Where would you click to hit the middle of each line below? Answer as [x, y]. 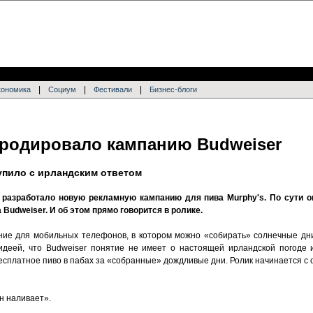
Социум [62, 89]
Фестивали [113, 89]
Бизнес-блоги [173, 89]
